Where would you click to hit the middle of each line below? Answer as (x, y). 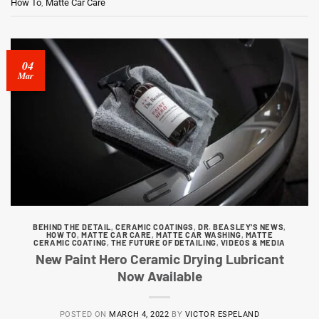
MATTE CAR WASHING (199, 235)
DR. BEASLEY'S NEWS (241, 227)
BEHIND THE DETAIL (72, 227)
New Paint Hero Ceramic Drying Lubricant (159, 258)
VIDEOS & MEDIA (253, 243)
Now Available (159, 276)
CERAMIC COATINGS (154, 227)
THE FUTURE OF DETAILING (163, 243)
